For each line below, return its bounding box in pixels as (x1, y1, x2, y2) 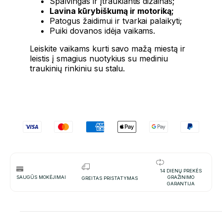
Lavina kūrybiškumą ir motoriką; (50, 5, 174, 16)
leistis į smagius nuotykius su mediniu (30, 53, 168, 63)
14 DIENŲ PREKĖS (160, 167, 202, 173)
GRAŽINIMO (167, 174, 195, 180)
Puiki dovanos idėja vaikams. (50, 25, 156, 36)
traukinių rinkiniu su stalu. (30, 63, 125, 73)
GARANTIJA (166, 180, 195, 186)
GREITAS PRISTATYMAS (82, 175, 138, 181)
